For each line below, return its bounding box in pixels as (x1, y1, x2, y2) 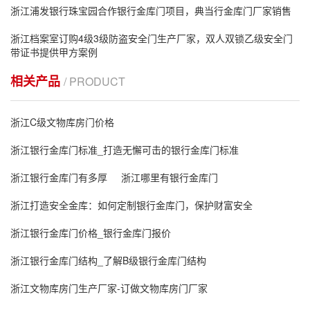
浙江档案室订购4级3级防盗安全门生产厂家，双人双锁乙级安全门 (10, 31, 293, 45)
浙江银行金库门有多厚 (10, 170, 107, 184)
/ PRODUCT (64, 73, 125, 89)
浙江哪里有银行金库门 (121, 170, 218, 184)
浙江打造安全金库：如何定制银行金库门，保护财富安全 (10, 198, 253, 212)
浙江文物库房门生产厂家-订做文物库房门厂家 (10, 281, 208, 295)
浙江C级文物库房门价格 (10, 115, 114, 129)
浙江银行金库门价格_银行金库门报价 (10, 226, 171, 239)
